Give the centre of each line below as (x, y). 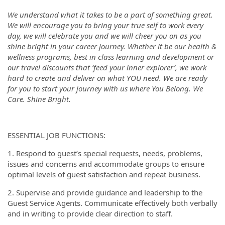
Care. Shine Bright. (39, 99)
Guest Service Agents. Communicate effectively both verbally (113, 203)
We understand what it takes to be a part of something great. (110, 14)
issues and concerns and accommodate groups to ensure (106, 163)
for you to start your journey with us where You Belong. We (105, 88)
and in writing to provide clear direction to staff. (90, 213)
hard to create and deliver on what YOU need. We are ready (107, 78)
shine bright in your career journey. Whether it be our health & (112, 46)
